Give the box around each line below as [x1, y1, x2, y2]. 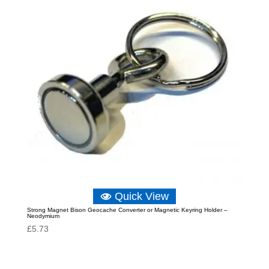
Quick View [114, 190, 169, 202]
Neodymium [26, 212, 59, 219]
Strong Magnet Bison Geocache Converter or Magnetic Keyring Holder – [26, 206, 228, 213]
